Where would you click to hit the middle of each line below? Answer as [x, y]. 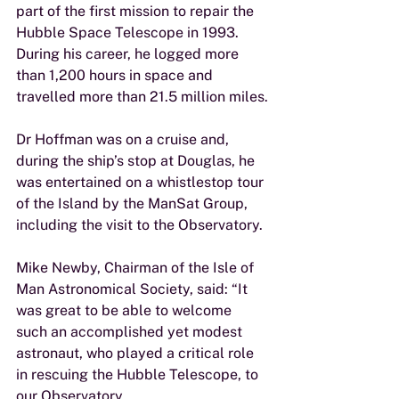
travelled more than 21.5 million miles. [142, 97]
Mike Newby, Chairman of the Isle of [137, 268]
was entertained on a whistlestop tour [142, 182]
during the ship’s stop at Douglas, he [137, 161]
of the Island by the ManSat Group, [134, 204]
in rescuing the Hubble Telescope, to [139, 375]
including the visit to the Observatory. [139, 225]
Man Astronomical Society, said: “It [134, 289]
